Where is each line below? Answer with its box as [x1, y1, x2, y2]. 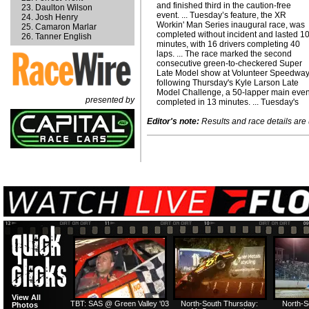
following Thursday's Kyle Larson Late [157, 78, 299, 88]
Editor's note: [147, 117, 199, 127]
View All [12, 293, 41, 301]
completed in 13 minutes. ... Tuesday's [157, 97, 299, 107]
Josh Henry [35, 12, 78, 22]
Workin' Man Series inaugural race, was [157, 20, 306, 30]
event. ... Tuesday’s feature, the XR [157, 10, 287, 20]
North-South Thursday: [181, 299, 259, 308]
